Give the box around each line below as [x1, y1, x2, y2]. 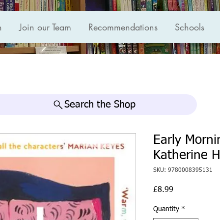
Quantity [153, 206, 179, 213]
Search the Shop [64, 100, 136, 110]
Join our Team [19, 21, 71, 33]
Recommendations [88, 21, 158, 33]
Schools [175, 21, 204, 33]
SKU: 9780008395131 [153, 167, 213, 174]
